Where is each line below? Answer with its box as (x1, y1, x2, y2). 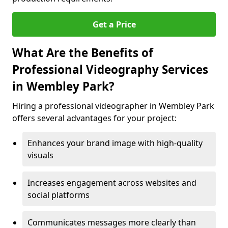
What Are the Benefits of (12, 45, 153, 61)
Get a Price (92, 19, 136, 30)
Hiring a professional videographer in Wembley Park (12, 100, 214, 111)
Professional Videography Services (12, 62, 208, 77)
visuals (27, 150, 53, 161)
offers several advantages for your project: (12, 112, 177, 124)
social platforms (27, 189, 90, 201)
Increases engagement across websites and (27, 177, 196, 188)
